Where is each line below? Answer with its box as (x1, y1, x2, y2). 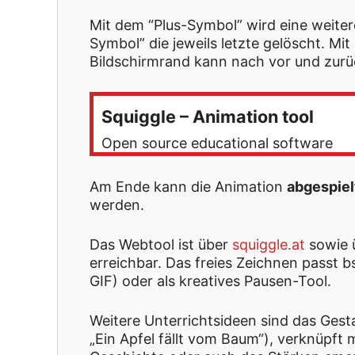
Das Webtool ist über (90, 235, 232, 253)
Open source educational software (101, 134, 333, 151)
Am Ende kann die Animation (90, 177, 287, 195)
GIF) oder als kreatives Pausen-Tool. (90, 272, 331, 289)
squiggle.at (232, 235, 305, 253)
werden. (90, 196, 144, 213)
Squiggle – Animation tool (101, 105, 314, 127)
